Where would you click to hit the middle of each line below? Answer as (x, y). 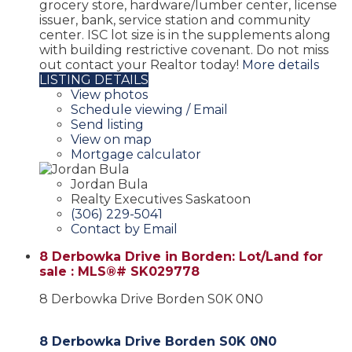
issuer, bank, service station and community (175, 20)
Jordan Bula (109, 184)
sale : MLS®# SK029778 (119, 271)
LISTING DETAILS (94, 79)
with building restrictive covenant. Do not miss (184, 49)
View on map (111, 139)
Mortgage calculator (136, 154)
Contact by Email (124, 229)
